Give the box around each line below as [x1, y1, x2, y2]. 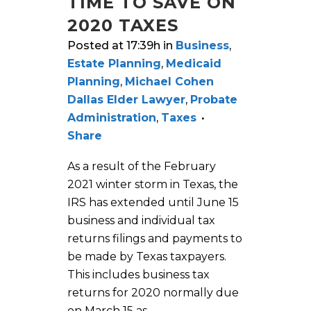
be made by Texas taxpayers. [67, 249, 226, 263]
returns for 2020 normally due [67, 285, 239, 299]
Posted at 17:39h [67, 38, 160, 52]
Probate [190, 92, 237, 106]
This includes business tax [67, 267, 210, 281]
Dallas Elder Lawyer [67, 92, 185, 106]
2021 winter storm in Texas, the [67, 177, 238, 191]
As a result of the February [67, 159, 216, 173]
